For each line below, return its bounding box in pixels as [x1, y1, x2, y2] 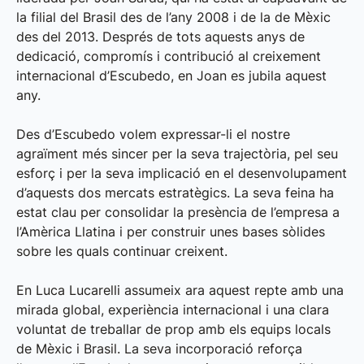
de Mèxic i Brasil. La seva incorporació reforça [16, 340, 302, 357]
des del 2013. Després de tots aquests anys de [16, 28, 305, 45]
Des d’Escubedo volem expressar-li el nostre [16, 126, 290, 143]
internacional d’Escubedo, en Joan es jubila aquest [16, 67, 327, 84]
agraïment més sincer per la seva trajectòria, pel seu [16, 145, 338, 162]
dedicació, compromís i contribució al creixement [16, 48, 321, 65]
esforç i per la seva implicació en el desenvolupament [16, 165, 347, 182]
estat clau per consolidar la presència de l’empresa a [16, 204, 340, 221]
